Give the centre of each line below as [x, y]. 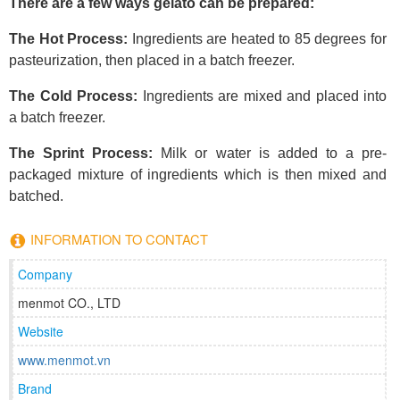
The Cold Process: [73, 96]
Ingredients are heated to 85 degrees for [258, 38]
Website [41, 331]
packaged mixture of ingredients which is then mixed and [198, 174]
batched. [36, 196]
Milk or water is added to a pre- [270, 153]
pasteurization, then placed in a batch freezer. [152, 60]
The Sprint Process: [81, 153]
